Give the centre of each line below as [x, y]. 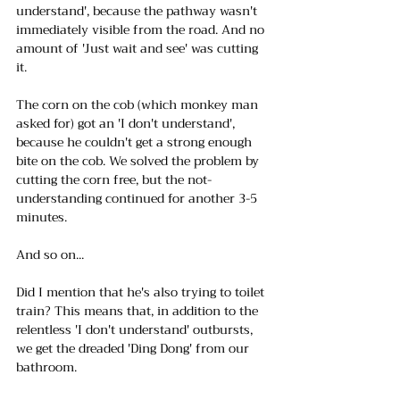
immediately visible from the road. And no [142, 29]
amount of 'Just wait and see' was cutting [139, 48]
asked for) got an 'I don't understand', [127, 123]
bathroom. [48, 367]
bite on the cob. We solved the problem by [139, 160]
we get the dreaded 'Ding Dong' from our [134, 348]
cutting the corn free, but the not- [114, 179]
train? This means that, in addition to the [139, 310]
